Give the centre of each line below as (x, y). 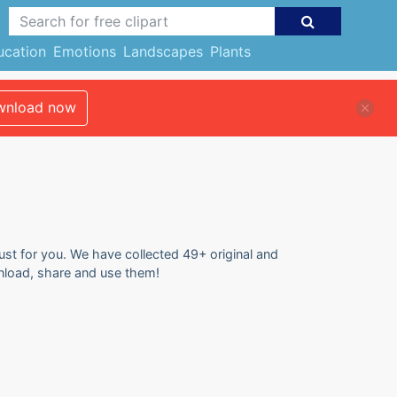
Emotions (84, 51)
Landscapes (163, 51)
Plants (230, 51)
